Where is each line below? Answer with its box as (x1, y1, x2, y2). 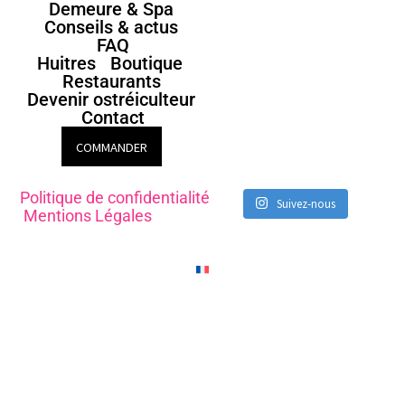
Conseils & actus (44, 16, 179, 39)
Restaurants (61, 71, 161, 93)
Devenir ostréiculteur (27, 89, 196, 111)
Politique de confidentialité (20, 187, 211, 207)
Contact (80, 107, 145, 129)
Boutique (109, 52, 183, 75)
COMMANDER (75, 138, 147, 155)
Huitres (37, 52, 97, 75)
